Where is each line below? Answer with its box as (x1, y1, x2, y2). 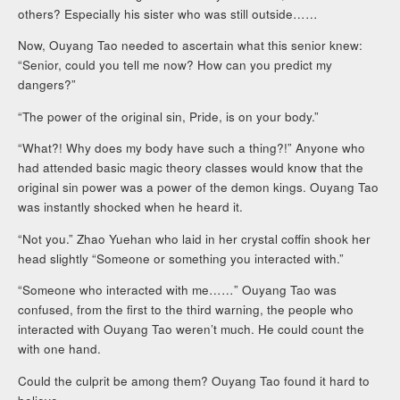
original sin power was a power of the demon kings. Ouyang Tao (18, 179, 379, 196)
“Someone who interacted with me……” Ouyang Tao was (18, 281, 337, 299)
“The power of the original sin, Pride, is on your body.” (18, 107, 320, 125)
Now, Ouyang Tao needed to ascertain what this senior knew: (18, 37, 363, 54)
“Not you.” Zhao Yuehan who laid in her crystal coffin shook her (18, 229, 371, 247)
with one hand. (18, 340, 102, 358)
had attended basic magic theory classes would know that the (18, 159, 364, 177)
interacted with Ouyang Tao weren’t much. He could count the (18, 321, 365, 338)
